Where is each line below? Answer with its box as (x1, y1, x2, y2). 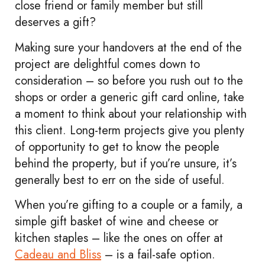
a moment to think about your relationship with (15, 105, 247, 122)
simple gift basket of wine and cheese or (15, 213, 218, 231)
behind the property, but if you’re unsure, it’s (15, 154, 237, 172)
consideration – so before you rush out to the (15, 72, 243, 89)
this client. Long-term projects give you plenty (15, 121, 244, 139)
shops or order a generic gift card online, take (15, 88, 244, 106)
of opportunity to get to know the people (15, 138, 219, 156)
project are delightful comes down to (15, 55, 200, 73)
